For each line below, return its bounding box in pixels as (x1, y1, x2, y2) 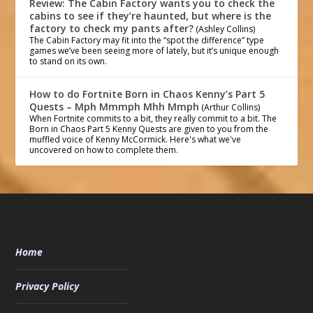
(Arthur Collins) (201, 101, 261, 113)
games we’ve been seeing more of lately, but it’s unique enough (29, 44, 279, 57)
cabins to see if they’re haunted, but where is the (29, 8, 272, 22)
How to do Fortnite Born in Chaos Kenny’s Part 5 (29, 87, 265, 101)
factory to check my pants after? (29, 21, 194, 35)
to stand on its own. (29, 54, 108, 67)
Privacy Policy (15, 279, 80, 293)
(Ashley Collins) (196, 22, 256, 35)
